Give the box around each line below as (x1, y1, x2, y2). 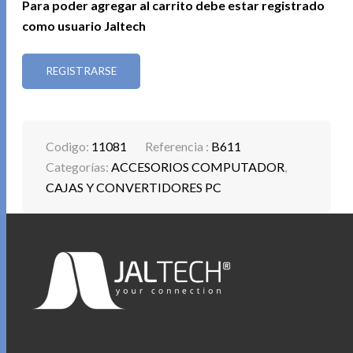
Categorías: (46, 159, 112, 175)
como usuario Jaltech (22, 17, 147, 33)
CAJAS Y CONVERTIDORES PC (46, 180, 222, 195)
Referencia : (145, 139, 212, 154)
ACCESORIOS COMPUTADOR (111, 159, 285, 175)
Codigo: (46, 139, 92, 154)
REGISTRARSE (46, 65, 117, 78)
